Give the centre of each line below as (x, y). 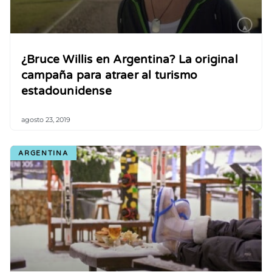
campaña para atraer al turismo (109, 75)
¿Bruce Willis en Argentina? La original (130, 59)
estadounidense (66, 91)
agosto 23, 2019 (46, 120)
